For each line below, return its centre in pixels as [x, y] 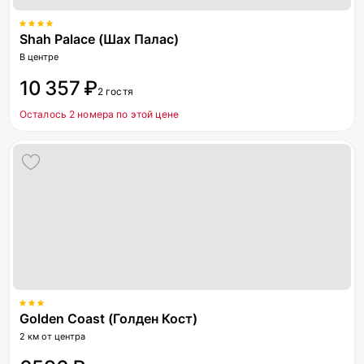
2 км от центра [52, 336]
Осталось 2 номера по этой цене [100, 114]
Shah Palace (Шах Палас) [99, 39]
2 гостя [115, 91]
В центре [39, 57]
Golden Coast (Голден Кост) [108, 318]
